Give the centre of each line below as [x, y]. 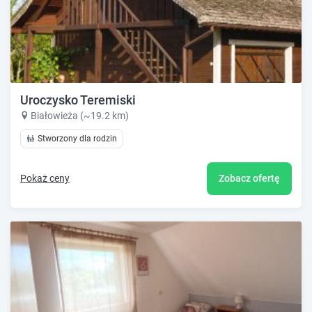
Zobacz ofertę [249, 179]
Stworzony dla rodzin [77, 139]
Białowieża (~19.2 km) [80, 116]
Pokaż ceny [45, 179]
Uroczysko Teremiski [78, 100]
